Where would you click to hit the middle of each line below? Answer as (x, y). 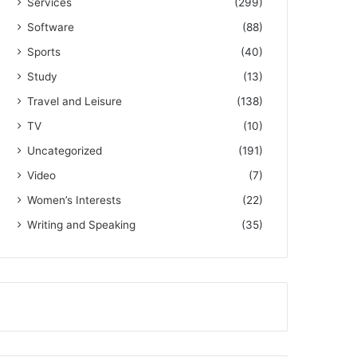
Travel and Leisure (75, 101)
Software (51, 27)
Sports (44, 52)
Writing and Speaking (82, 225)
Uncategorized (65, 151)
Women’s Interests (75, 200)
